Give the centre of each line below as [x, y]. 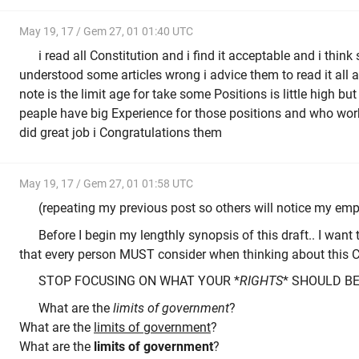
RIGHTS [261, 281]
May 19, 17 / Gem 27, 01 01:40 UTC [106, 31]
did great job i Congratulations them [121, 133]
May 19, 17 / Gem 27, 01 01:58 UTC [106, 183]
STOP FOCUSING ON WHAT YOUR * [139, 281]
